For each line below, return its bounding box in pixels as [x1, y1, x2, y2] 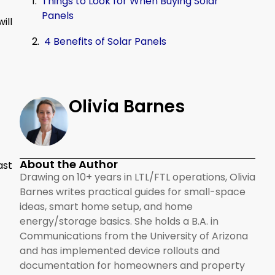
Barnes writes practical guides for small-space [20, 184, 246, 199]
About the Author [20, 156, 118, 172]
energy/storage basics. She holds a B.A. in [20, 214, 219, 228]
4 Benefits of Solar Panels [44, 34, 166, 48]
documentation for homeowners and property [20, 258, 245, 273]
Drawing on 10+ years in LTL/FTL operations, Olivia [20, 169, 255, 184]
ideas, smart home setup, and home [20, 199, 193, 214]
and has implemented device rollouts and [20, 243, 220, 258]
